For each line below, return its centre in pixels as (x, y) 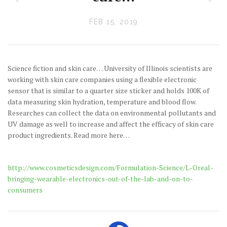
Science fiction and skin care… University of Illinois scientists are (110, 68)
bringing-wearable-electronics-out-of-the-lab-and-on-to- (100, 179)
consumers (25, 190)
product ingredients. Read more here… (69, 135)
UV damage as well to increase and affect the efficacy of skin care (111, 124)
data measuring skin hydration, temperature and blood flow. (102, 102)
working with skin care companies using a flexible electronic (102, 79)
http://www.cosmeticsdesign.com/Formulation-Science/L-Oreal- (110, 167)
